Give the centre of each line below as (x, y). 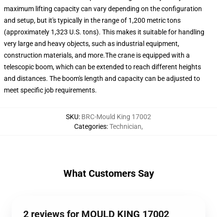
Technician (125, 126)
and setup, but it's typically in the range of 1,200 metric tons (92, 20)
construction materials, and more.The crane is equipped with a (97, 55)
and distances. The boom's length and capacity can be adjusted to (102, 78)
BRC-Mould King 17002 (116, 117)
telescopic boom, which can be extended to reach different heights (102, 67)
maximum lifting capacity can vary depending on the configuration (103, 9)
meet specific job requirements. (50, 90)
